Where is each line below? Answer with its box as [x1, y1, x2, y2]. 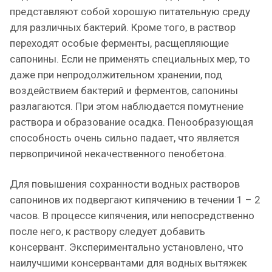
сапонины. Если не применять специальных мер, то [10, 53, 250, 65]
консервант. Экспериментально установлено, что [10, 241, 243, 253]
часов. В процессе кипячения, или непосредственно [10, 209, 254, 222]
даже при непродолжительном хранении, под [10, 69, 222, 81]
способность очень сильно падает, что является [10, 132, 239, 144]
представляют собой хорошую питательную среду [10, 5, 250, 18]
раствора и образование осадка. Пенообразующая [10, 116, 253, 128]
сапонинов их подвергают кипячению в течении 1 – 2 [10, 194, 260, 206]
